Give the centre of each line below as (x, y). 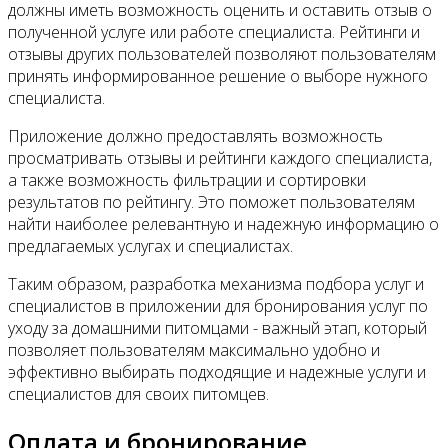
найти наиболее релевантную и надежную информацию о (223, 224)
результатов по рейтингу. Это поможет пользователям (211, 202)
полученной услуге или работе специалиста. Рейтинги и (214, 32)
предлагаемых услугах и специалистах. (150, 246)
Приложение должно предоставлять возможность (195, 136)
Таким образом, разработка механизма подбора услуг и (216, 284)
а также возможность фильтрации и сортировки (187, 180)
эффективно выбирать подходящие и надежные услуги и (217, 372)
